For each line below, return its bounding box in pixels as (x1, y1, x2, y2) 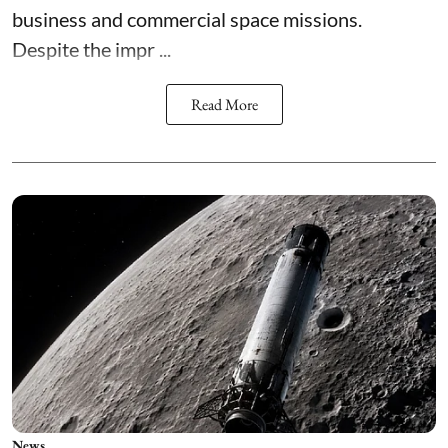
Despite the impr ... (12, 36, 171, 61)
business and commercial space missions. (12, 6, 366, 31)
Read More (190, 93, 258, 115)
